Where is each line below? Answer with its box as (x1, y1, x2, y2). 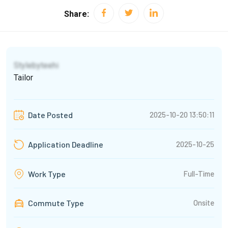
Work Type (26, 169, 66, 179)
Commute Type (26, 198, 84, 208)
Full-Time (183, 168, 214, 178)
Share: (64, 9, 89, 19)
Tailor (14, 73, 33, 83)
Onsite (193, 198, 214, 208)
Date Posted (26, 110, 73, 120)
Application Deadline (26, 139, 103, 150)
